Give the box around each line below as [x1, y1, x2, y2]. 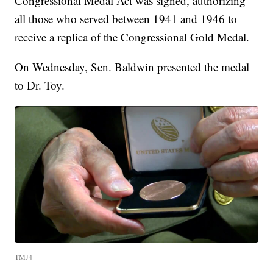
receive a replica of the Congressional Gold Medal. [15, 29, 250, 44]
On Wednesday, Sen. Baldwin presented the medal [15, 58, 250, 74]
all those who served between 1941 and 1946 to [15, 10, 238, 26]
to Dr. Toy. [15, 77, 65, 93]
